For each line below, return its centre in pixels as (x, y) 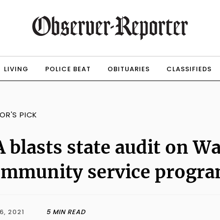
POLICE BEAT (68, 69)
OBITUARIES (128, 69)
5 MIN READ (66, 212)
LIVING (16, 69)
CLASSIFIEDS (189, 69)
